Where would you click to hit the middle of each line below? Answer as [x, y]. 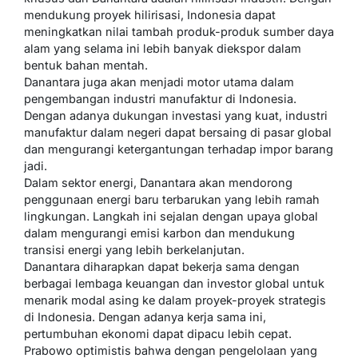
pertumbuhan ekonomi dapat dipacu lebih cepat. [158, 334]
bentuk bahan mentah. [86, 66]
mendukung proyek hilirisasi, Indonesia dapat [150, 15]
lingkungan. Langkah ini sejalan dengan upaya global [171, 217]
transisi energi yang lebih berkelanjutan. [134, 250]
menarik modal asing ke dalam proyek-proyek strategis [175, 300]
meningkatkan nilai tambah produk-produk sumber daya [179, 32]
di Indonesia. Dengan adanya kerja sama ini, [145, 317]
